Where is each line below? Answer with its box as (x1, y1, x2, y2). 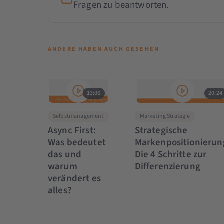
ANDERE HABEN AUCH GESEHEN (47, 44, 159, 53)
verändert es (47, 171, 101, 185)
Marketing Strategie (139, 111, 190, 120)
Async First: (47, 123, 96, 137)
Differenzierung (134, 159, 200, 173)
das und (47, 147, 82, 161)
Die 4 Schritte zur (134, 147, 207, 161)
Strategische (134, 123, 188, 137)
